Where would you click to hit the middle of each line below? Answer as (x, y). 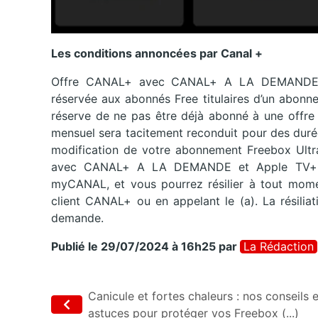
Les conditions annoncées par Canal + (157, 53)
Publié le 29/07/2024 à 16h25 (133, 246)
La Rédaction (279, 246)
